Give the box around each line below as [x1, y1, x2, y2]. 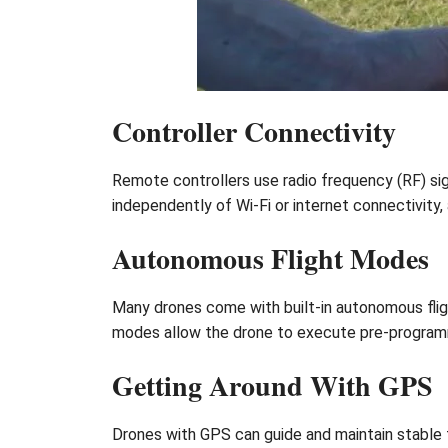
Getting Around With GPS [112, 364, 433, 406]
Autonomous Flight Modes [112, 237, 429, 279]
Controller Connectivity [112, 110, 396, 152]
